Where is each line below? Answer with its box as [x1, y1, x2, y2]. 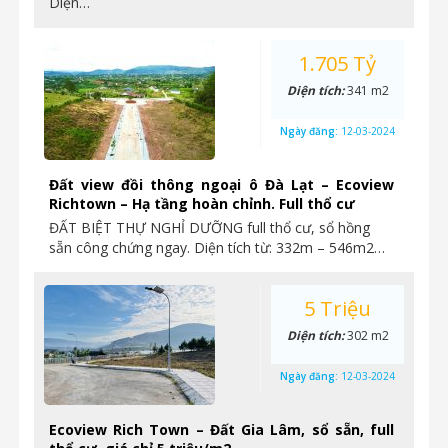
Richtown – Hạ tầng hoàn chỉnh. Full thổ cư [49, 194, 355, 213]
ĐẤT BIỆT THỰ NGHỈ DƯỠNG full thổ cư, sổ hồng [49, 218, 370, 237]
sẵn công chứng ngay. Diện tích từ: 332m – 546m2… [49, 238, 385, 257]
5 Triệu [304, 295, 371, 322]
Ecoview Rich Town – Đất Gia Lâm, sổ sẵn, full [49, 420, 394, 439]
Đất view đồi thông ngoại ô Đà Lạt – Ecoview [49, 175, 394, 194]
